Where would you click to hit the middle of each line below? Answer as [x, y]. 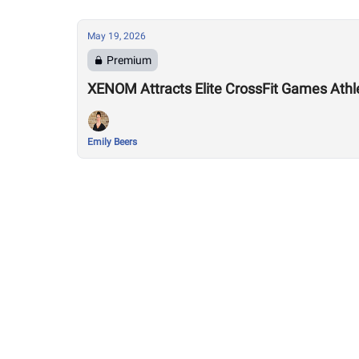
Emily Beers [112, 142]
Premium [129, 60]
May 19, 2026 [117, 36]
